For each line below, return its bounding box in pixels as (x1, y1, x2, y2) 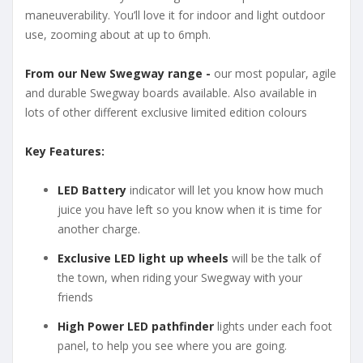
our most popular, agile (211, 65, 336, 81)
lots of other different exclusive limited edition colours (25, 104, 307, 120)
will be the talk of (228, 250, 321, 266)
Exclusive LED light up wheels (58, 250, 228, 266)
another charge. (58, 220, 140, 237)
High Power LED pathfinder (58, 318, 214, 334)
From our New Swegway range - (25, 65, 211, 81)
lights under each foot (214, 318, 332, 334)
